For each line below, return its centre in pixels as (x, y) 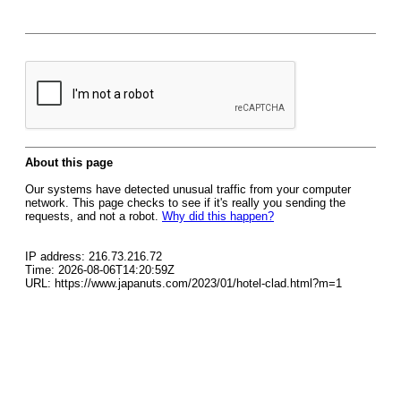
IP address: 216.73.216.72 (94, 256)
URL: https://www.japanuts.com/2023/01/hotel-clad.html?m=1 (183, 283)
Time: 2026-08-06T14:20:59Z (100, 270)
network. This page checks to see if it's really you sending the (185, 203)
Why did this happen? (218, 216)
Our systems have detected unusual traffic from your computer (188, 189)
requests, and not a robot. (94, 216)
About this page (69, 162)
